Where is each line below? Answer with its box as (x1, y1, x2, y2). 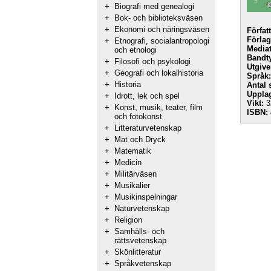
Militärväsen (114, 169, 157, 178)
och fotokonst (114, 112, 162, 121)
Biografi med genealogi (114, 2, 194, 11)
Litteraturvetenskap (114, 123, 181, 132)
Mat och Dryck (114, 135, 166, 144)
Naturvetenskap (114, 204, 169, 213)
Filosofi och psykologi (114, 57, 191, 66)
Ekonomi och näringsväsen (114, 25, 209, 34)
